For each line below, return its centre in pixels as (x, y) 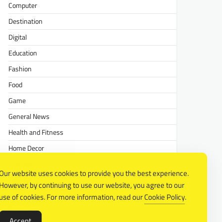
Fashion (20, 69)
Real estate (25, 180)
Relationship (27, 195)
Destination (26, 21)
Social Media (27, 211)
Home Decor (27, 148)
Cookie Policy (165, 197)
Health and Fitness (36, 132)
